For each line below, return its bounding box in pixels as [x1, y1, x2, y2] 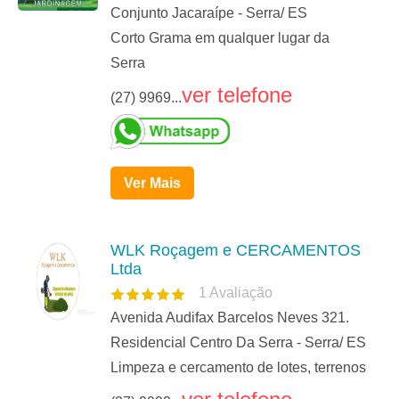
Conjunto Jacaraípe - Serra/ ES [110, 5, 307, 21]
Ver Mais [124, 175, 181, 191]
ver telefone [182, 83, 292, 108]
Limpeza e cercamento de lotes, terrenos [110, 360, 366, 376]
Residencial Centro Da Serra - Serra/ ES [110, 335, 366, 351]
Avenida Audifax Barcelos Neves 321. [110, 310, 349, 326]
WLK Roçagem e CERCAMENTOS [110, 241, 361, 260]
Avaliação [209, 285, 273, 301]
